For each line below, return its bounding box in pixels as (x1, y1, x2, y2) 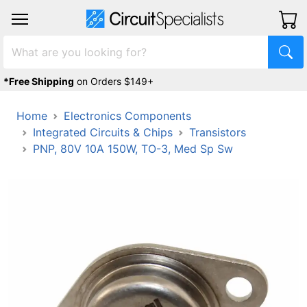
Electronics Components (64, 109, 191, 123)
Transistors (189, 125, 246, 139)
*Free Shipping (3, 75, 74, 87)
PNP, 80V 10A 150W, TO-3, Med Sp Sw (33, 142, 233, 156)
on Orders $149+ (77, 75, 153, 87)
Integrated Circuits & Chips (33, 125, 173, 139)
